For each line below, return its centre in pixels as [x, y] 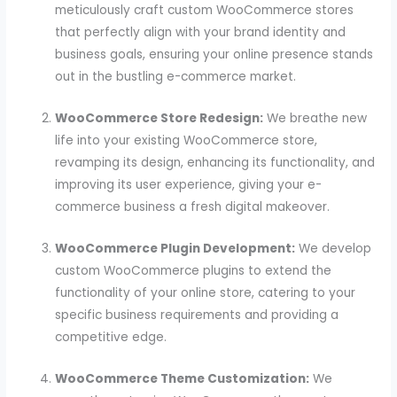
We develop [334, 249]
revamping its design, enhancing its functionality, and [215, 163]
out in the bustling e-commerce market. [176, 77]
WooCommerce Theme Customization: [183, 378]
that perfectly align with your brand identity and [201, 33]
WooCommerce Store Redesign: [160, 119]
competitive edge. [111, 338]
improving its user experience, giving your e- [189, 185]
